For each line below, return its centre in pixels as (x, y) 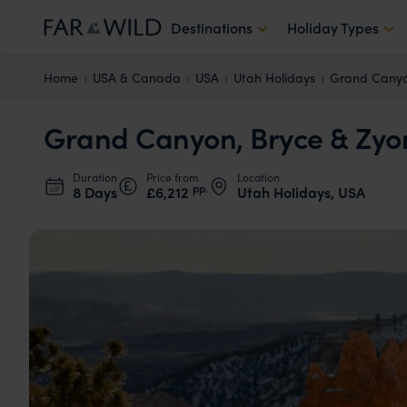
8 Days (95, 192)
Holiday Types (333, 27)
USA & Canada (137, 77)
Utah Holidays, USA (301, 192)
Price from (173, 177)
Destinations (212, 27)
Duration (95, 177)
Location (258, 177)
